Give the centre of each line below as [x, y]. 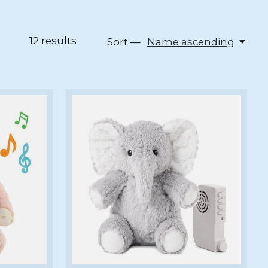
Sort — [124, 42]
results [57, 41]
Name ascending [191, 42]
